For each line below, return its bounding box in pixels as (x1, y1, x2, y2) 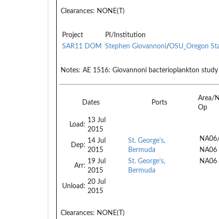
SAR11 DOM (62, 43, 102, 50)
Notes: (61, 66, 81, 74)
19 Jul (88, 157, 106, 165)
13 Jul (88, 116, 106, 124)
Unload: (62, 182, 86, 190)
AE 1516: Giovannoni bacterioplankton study (81, 66, 218, 74)
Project (62, 31, 83, 39)
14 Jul (88, 137, 106, 144)
